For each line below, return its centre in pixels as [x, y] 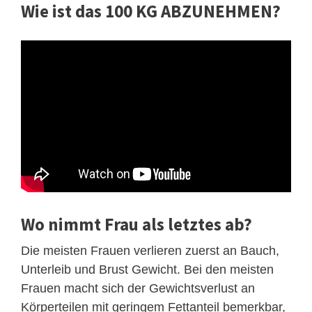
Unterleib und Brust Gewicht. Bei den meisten [147, 269]
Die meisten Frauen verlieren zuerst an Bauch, [150, 250]
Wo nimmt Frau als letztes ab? [136, 224]
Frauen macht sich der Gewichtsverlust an [138, 288]
